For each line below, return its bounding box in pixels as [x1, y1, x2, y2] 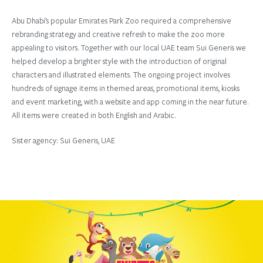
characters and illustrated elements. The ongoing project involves [12, 69, 230, 80]
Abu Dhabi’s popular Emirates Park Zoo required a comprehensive [12, 15, 231, 26]
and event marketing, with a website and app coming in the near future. [12, 96, 249, 107]
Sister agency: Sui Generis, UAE [12, 135, 115, 146]
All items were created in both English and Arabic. [12, 110, 176, 121]
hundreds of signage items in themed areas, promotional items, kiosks [12, 83, 240, 94]
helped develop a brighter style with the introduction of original [12, 56, 227, 67]
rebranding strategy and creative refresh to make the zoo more [12, 29, 225, 40]
